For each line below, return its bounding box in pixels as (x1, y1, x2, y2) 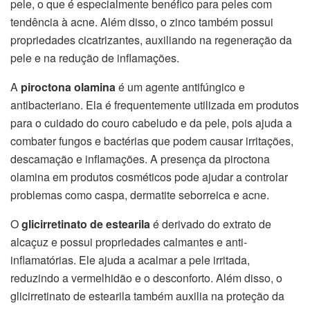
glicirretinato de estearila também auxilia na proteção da (10, 288, 284, 304)
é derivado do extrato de (150, 216, 271, 232)
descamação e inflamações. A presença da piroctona (10, 151, 270, 167)
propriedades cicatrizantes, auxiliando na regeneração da (10, 32, 292, 48)
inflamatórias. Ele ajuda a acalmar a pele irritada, (10, 252, 250, 268)
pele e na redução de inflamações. (10, 50, 179, 66)
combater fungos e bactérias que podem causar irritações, (10, 133, 293, 149)
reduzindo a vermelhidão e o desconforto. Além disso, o (10, 270, 282, 286)
